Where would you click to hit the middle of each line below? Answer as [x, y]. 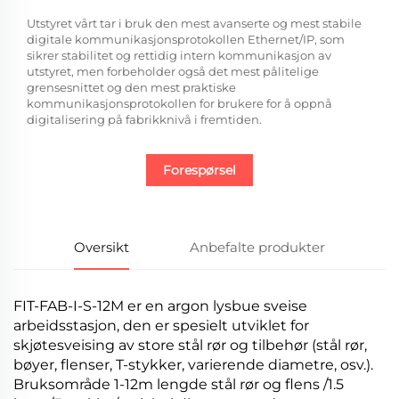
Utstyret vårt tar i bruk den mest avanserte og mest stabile [194, 24]
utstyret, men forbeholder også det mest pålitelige [173, 72]
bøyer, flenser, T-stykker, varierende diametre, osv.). [193, 365]
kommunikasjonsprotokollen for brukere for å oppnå [179, 104]
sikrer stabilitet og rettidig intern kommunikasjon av [179, 56]
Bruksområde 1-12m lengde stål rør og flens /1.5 [179, 385]
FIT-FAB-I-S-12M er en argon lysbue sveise [160, 306]
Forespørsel [199, 171]
